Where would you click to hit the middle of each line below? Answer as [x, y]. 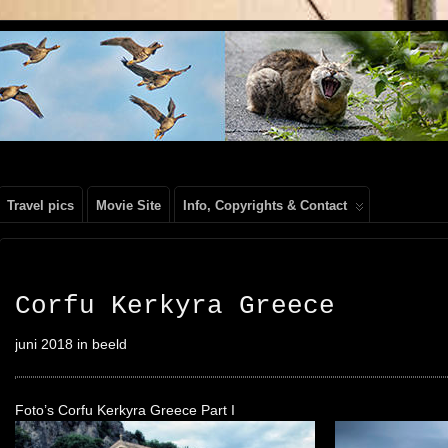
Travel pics [40, 205]
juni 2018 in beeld [71, 344]
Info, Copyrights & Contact [265, 205]
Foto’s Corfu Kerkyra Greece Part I [125, 409]
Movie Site [128, 205]
